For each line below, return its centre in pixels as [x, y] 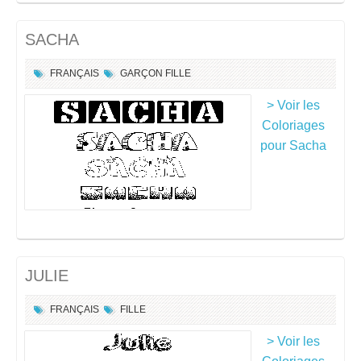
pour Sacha [293, 145]
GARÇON [141, 73]
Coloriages [293, 125]
